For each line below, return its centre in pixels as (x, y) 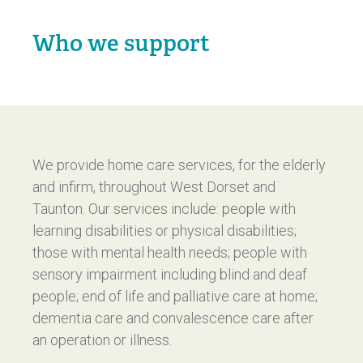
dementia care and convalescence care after (173, 318)
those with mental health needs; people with (170, 252)
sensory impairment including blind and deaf (170, 274)
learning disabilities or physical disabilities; (164, 231)
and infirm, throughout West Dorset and (154, 187)
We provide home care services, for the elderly (179, 165)
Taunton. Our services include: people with (164, 209)
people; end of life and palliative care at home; (175, 296)
